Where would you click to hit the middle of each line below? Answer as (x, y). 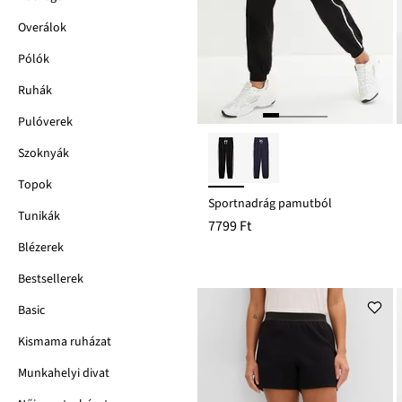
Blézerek (41, 248)
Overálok (42, 28)
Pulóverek (45, 122)
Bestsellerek (51, 279)
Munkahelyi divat (64, 373)
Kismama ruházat (65, 342)
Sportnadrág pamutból (270, 203)
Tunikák (39, 216)
